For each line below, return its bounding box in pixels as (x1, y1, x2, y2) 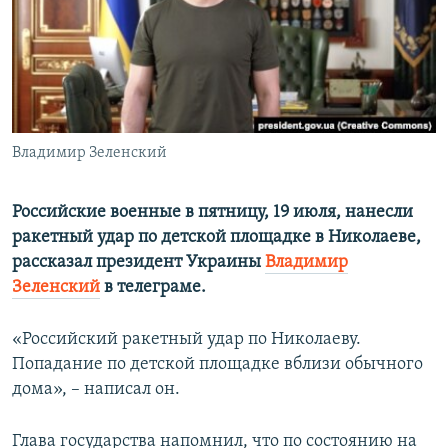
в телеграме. (100, 278, 206, 298)
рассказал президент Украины (12, 253, 265, 273)
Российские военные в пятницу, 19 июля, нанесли (12, 203, 413, 223)
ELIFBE (36, 83, 74, 98)
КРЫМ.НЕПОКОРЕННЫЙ (36, 47, 176, 62)
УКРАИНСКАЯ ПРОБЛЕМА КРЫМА (36, 119, 225, 134)
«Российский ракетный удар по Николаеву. (12, 330, 361, 350)
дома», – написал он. (12, 380, 180, 400)
